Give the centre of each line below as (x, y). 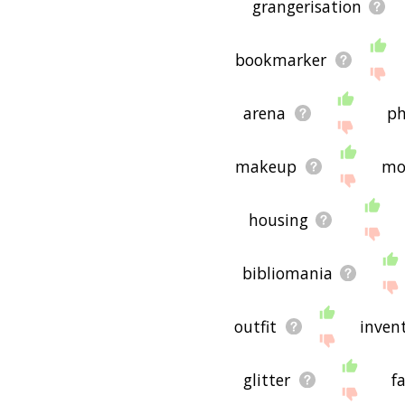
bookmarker (281, 59)
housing (278, 219)
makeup (266, 166)
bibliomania (287, 273)
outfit (256, 326)
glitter (267, 379)
